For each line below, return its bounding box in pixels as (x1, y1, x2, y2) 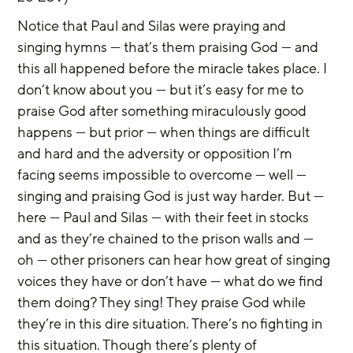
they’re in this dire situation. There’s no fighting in (17, 314, 326, 333)
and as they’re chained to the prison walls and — (17, 229, 318, 248)
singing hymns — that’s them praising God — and (17, 38, 322, 57)
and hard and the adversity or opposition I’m (17, 144, 296, 163)
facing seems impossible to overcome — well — (17, 165, 310, 184)
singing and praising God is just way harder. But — (17, 187, 328, 206)
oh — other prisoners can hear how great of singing (17, 251, 334, 269)
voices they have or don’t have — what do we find (17, 272, 327, 291)
